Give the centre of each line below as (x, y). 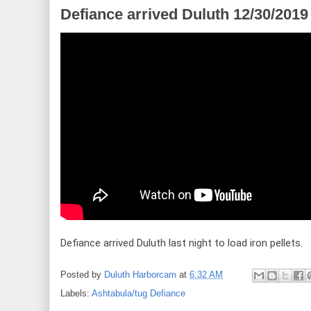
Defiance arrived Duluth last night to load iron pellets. (182, 243)
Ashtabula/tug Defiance (138, 293)
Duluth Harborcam (140, 274)
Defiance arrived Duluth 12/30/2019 (184, 14)
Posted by (82, 274)
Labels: (76, 293)
